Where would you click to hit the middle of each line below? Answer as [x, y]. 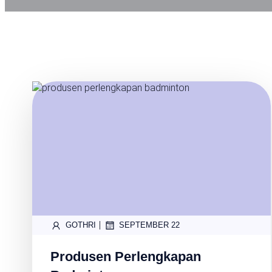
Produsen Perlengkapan [126, 256]
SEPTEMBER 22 [149, 225]
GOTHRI [81, 225]
